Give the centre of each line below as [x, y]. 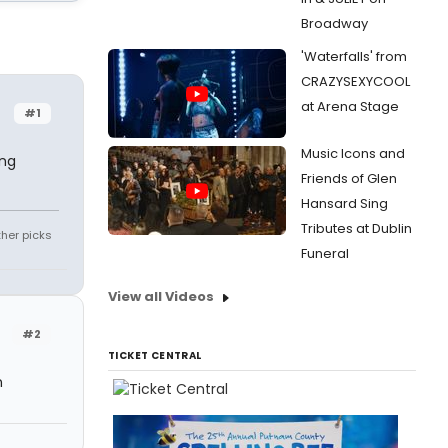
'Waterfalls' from [354, 56]
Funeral [325, 253]
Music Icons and [353, 153]
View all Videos [161, 296]
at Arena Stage [350, 106]
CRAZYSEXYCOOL [355, 81]
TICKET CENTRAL [155, 355]
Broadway [334, 23]
